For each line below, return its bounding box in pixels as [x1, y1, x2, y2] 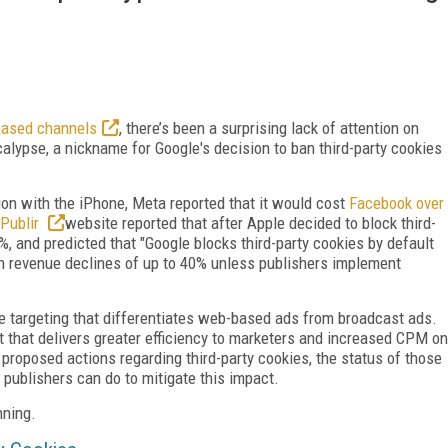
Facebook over [349, 192, 444, 213]
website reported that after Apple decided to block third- [65, 212, 436, 233]
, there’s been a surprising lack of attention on [119, 117, 419, 138]
